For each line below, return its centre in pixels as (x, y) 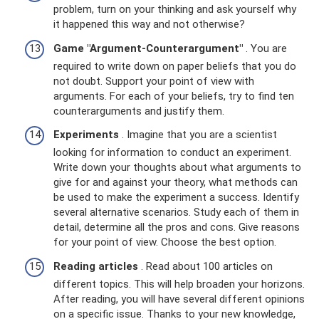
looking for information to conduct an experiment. (172, 153)
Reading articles (96, 266)
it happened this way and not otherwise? (149, 25)
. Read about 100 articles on (205, 266)
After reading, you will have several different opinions (179, 299)
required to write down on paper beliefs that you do (175, 66)
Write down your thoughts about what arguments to (177, 168)
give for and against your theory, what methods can (176, 183)
